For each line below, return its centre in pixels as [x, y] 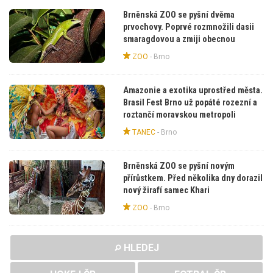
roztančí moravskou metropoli [179, 115]
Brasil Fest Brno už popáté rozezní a [190, 103]
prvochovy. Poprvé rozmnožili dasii [188, 27]
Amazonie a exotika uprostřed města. [193, 91]
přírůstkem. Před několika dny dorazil [193, 179]
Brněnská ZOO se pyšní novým [179, 166]
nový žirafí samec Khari [166, 191]
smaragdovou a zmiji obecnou [179, 39]
